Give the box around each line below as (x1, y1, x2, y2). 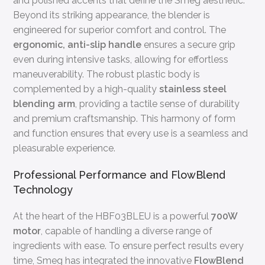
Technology (13, 183, 73, 196)
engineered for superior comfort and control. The (13, 24, 227, 35)
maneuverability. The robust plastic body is (13, 68, 201, 80)
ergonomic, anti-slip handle (13, 38, 142, 50)
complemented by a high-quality (13, 83, 160, 95)
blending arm (13, 98, 76, 109)
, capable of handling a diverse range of (41, 225, 213, 237)
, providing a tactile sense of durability (75, 98, 240, 109)
